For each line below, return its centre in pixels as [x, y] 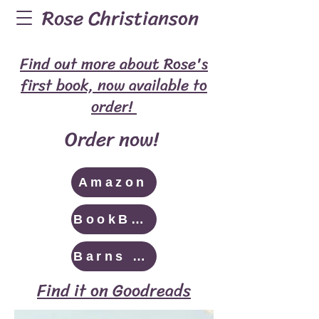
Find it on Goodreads [114, 291]
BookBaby [137, 219]
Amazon [113, 182]
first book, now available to [114, 85]
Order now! [114, 139]
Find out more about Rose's [114, 64]
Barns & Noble [139, 256]
